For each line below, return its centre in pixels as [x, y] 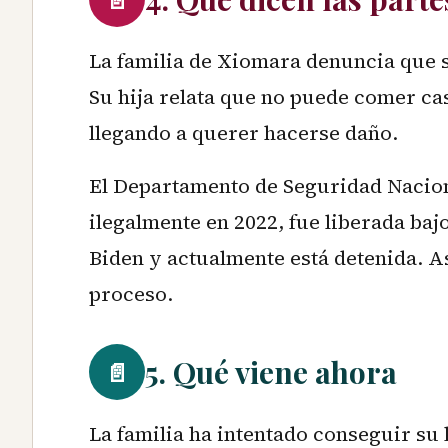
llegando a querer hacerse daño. [243, 133]
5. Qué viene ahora [271, 372]
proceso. [131, 294]
